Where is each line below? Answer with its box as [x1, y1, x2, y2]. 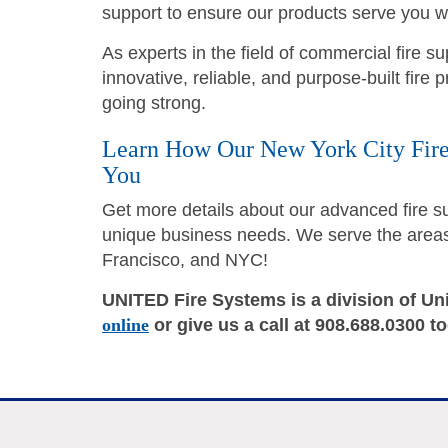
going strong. [102, 92, 206, 113]
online [102, 314, 149, 335]
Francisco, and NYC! [102, 249, 268, 270]
